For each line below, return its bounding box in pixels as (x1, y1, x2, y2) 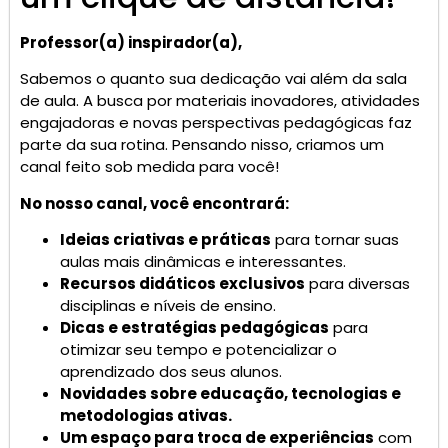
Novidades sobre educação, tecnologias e (60, 383, 401, 405)
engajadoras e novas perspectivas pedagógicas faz (20, 112, 412, 134)
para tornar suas (271, 229, 399, 251)
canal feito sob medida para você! (20, 156, 279, 178)
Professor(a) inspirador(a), (20, 32, 242, 54)
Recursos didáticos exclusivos (60, 273, 305, 295)
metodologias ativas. (60, 405, 232, 427)
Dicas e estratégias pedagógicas (60, 317, 329, 339)
